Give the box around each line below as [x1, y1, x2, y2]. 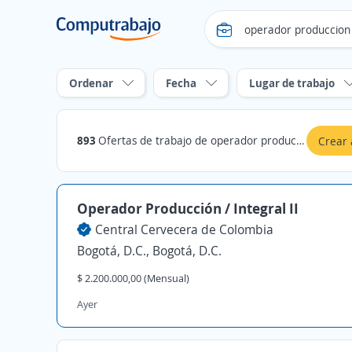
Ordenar [69, 75, 113, 90]
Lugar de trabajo [249, 75, 335, 90]
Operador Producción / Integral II [77, 199, 299, 218]
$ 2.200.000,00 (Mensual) [77, 271, 189, 285]
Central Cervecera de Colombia [95, 221, 273, 238]
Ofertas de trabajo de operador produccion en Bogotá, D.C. [98, 133, 296, 148]
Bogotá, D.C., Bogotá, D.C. [77, 242, 222, 259]
